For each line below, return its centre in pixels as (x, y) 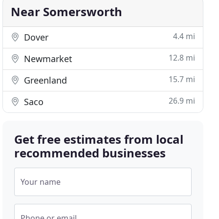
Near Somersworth (67, 11)
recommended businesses (90, 153)
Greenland (44, 80)
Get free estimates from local (99, 139)
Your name (41, 182)
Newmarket (47, 59)
